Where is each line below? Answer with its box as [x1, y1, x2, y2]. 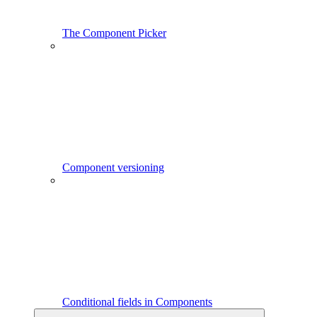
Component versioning [62, 161, 164, 174]
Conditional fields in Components [62, 296, 212, 309]
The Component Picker [62, 27, 166, 40]
